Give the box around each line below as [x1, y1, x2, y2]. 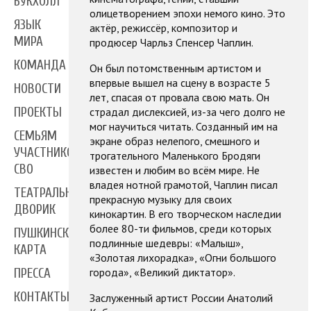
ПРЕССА [14, 266, 51, 282]
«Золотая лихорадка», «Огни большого [89, 251, 276, 265]
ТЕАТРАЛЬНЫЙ [14, 185, 88, 201]
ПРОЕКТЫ [14, 105, 62, 121]
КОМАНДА [14, 58, 66, 74]
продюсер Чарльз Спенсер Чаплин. [89, 35, 253, 50]
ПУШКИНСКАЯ [14, 226, 82, 242]
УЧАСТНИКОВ [14, 145, 81, 161]
